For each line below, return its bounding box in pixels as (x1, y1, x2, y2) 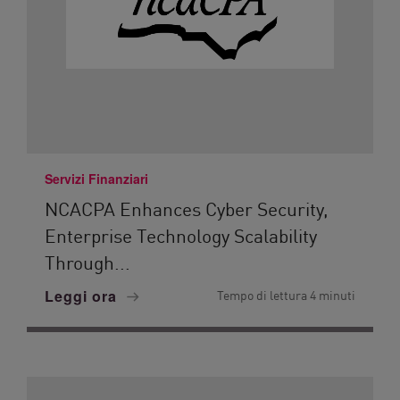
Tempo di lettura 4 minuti (217, 286, 355, 304)
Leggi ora (45, 286, 121, 306)
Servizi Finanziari (45, 170, 148, 187)
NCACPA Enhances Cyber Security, (45, 195, 329, 221)
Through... (45, 248, 130, 275)
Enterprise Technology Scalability (45, 221, 317, 248)
